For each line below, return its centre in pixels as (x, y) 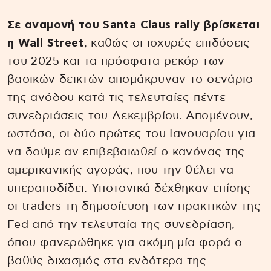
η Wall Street (46, 43)
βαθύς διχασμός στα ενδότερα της (107, 261)
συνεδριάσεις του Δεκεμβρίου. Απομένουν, (130, 116)
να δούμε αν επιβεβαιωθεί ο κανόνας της (126, 152)
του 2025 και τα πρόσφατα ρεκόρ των (116, 61)
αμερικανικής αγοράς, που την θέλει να (121, 170)
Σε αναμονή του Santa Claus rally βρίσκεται (134, 25)
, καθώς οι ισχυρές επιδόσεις (167, 43)
